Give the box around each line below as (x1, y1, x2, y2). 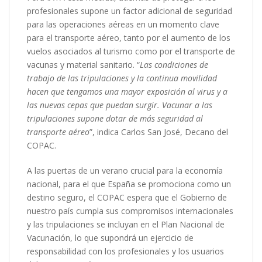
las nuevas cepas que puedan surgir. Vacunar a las (27, 99, 212, 111)
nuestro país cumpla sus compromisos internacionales (27, 205, 233, 216)
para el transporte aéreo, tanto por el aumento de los (27, 32, 230, 43)
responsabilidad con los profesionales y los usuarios (27, 246, 224, 257)
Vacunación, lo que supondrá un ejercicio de (27, 232, 194, 243)
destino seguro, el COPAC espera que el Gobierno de (27, 192, 227, 203)
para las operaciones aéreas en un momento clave (27, 19, 219, 30)
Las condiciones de (140, 59, 208, 70)
